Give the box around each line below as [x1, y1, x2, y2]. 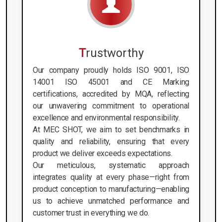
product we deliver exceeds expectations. [33, 148, 172, 158]
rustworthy [85, 46, 144, 60]
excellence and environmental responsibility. [33, 112, 180, 122]
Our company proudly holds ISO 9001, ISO [33, 65, 189, 75]
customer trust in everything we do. [33, 208, 150, 218]
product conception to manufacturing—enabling [33, 184, 189, 194]
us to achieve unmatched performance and [33, 196, 189, 206]
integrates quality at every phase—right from [33, 172, 189, 182]
